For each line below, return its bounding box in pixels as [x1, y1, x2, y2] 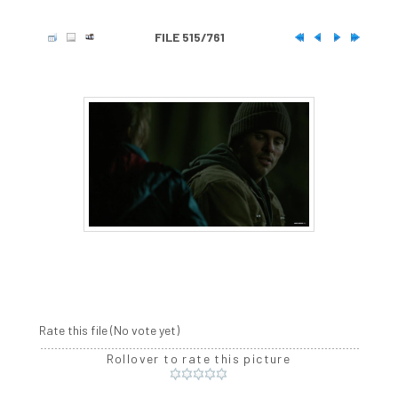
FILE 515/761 [155, 29, 225, 45]
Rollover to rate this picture [106, 351, 291, 367]
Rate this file [38, 322, 110, 338]
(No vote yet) [109, 322, 179, 338]
